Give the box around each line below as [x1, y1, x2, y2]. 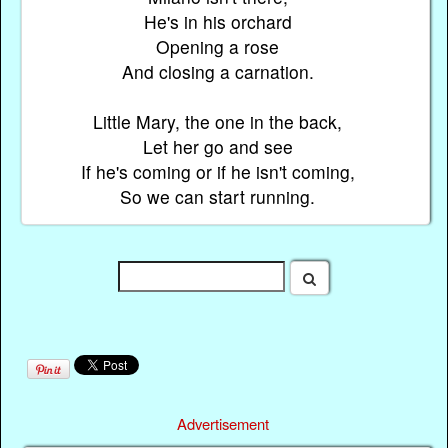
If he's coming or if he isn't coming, [80, 159, 355, 185]
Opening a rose [156, 34, 280, 60]
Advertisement [177, 412, 270, 434]
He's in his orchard [143, 9, 292, 35]
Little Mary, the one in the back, [93, 109, 343, 135]
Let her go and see [142, 134, 293, 160]
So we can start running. [120, 184, 316, 210]
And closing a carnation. [121, 59, 314, 85]
